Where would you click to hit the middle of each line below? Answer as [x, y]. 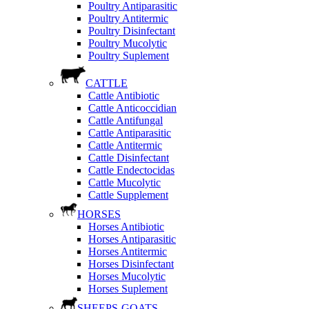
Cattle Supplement [128, 195]
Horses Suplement [128, 289]
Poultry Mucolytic [128, 43]
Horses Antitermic [128, 251]
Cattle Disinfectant [129, 158]
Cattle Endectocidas [131, 170]
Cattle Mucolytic [124, 182]
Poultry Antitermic [128, 18]
